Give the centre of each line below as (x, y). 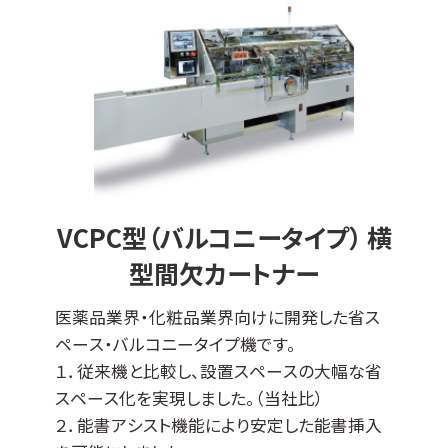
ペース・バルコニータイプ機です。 (175, 343)
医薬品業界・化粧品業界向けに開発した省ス (217, 316)
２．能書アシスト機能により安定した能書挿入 (218, 424)
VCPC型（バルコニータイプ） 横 (224, 237)
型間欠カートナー (224, 273)
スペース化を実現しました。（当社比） (189, 397)
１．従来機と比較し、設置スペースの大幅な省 (218, 370)
